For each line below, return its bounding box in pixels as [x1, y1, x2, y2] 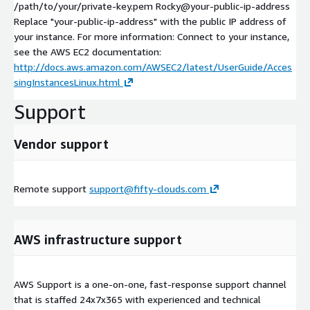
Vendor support [14, 136, 109, 152]
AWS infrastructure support [14, 232, 182, 248]
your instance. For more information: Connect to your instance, [14, 30, 289, 43]
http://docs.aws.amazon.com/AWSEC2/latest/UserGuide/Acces [14, 61, 292, 73]
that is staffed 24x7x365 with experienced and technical [14, 293, 261, 306]
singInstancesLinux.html [14, 76, 120, 89]
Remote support [14, 183, 89, 195]
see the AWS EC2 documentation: [14, 46, 161, 58]
